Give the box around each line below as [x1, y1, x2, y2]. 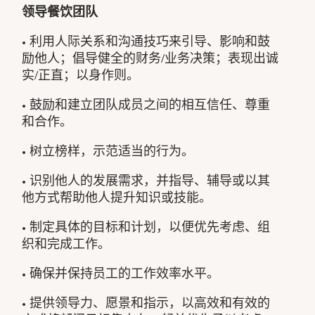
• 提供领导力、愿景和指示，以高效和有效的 [22, 295, 271, 311]
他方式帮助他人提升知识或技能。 [22, 189, 212, 205]
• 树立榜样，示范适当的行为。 [22, 143, 195, 159]
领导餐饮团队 [22, 4, 98, 20]
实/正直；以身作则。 [22, 67, 140, 83]
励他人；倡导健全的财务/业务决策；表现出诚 [22, 50, 279, 66]
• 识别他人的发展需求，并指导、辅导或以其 [22, 172, 271, 188]
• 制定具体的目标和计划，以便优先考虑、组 [22, 219, 271, 235]
